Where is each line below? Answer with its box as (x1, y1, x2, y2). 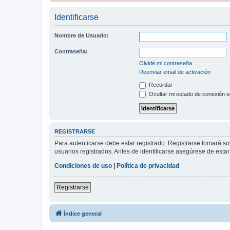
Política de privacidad (117, 162, 179, 169)
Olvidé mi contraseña (139, 60, 192, 67)
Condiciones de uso (54, 162, 112, 169)
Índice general (64, 210, 102, 217)
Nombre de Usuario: (54, 32, 109, 39)
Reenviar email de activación (139, 69, 210, 75)
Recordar (147, 82, 172, 88)
